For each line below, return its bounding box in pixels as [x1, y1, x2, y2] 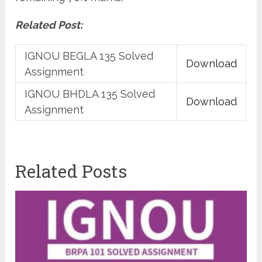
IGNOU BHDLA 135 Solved [25, 88, 156, 101]
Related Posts [15, 160, 127, 183]
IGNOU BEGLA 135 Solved [25, 50, 154, 63]
